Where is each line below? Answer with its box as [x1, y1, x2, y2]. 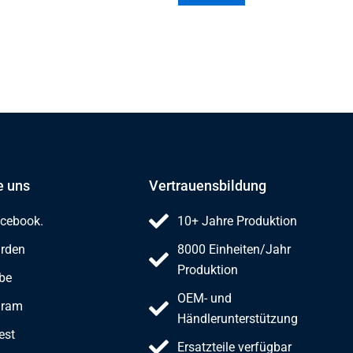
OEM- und [177, 290, 232, 306]
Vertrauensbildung [149, 176, 267, 194]
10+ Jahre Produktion [177, 213, 298, 229]
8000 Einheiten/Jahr [177, 241, 292, 257]
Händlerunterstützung [177, 310, 299, 326]
